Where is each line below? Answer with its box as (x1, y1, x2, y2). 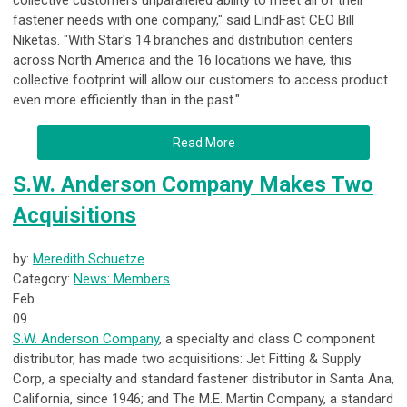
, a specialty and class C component (159, 331, 375, 348)
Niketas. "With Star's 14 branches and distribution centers (13, 32, 353, 49)
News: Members (74, 271, 170, 288)
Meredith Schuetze (33, 251, 144, 268)
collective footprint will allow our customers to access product (13, 72, 388, 89)
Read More (172, 135, 235, 151)
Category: (13, 271, 74, 288)
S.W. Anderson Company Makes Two (13, 172, 373, 198)
